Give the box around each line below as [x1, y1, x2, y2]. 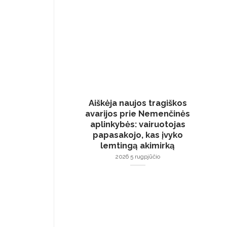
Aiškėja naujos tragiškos [88, 97, 187, 108]
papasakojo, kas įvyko [92, 129, 183, 140]
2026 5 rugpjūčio [115, 153, 160, 160]
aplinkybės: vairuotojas [90, 119, 185, 129]
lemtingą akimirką [100, 140, 175, 150]
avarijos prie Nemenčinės [85, 108, 190, 119]
